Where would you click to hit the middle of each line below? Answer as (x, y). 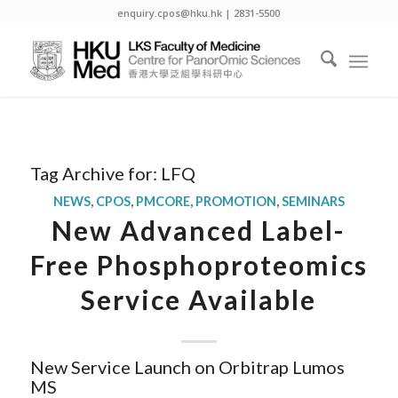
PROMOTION (235, 201)
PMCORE (163, 201)
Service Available (199, 299)
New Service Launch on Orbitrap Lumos (187, 367)
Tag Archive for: (95, 173)
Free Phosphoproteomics (199, 265)
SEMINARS (313, 201)
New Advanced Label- (199, 230)
